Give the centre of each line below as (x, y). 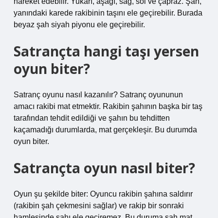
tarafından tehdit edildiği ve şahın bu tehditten (92, 118)
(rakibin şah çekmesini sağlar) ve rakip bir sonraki (99, 206)
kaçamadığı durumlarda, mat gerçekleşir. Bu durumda (105, 130)
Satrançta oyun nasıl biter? (104, 168)
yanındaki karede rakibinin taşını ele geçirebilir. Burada (108, 13)
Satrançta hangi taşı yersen (106, 51)
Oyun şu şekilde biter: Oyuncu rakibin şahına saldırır (103, 194)
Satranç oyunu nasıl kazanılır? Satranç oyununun (98, 95)
